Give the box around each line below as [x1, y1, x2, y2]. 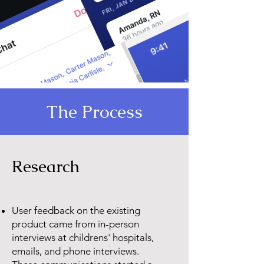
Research [12, 156, 80, 177]
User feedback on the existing [12, 204, 140, 216]
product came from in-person [12, 218, 139, 230]
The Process [46, 100, 143, 123]
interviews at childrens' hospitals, [12, 232, 154, 243]
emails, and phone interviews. [12, 245, 139, 257]
